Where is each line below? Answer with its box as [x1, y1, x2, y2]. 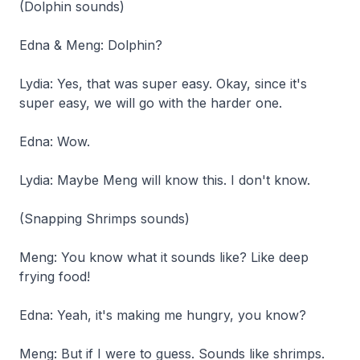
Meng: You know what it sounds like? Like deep [19, 248, 309, 265]
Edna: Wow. [19, 133, 90, 149]
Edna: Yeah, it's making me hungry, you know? [19, 306, 306, 323]
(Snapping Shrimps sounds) [19, 210, 190, 227]
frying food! [19, 268, 90, 284]
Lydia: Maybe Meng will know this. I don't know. [19, 171, 310, 188]
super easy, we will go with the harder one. [19, 94, 282, 111]
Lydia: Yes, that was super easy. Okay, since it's [19, 75, 307, 92]
